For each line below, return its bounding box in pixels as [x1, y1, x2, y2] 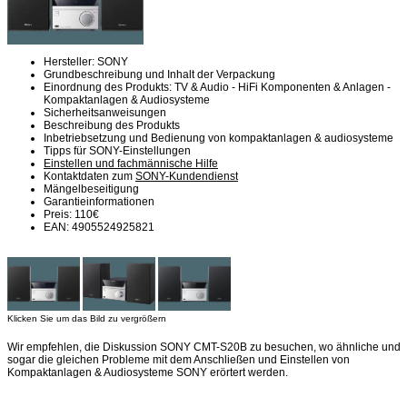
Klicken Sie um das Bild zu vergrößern [7, 313, 166, 324]
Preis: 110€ [44, 207, 99, 221]
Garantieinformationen [44, 194, 154, 208]
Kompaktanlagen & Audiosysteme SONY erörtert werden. [7, 366, 288, 379]
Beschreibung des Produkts [44, 118, 180, 132]
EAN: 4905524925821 [44, 220, 154, 233]
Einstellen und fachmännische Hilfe [44, 156, 218, 170]
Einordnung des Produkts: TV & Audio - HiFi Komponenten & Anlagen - [44, 80, 391, 94]
